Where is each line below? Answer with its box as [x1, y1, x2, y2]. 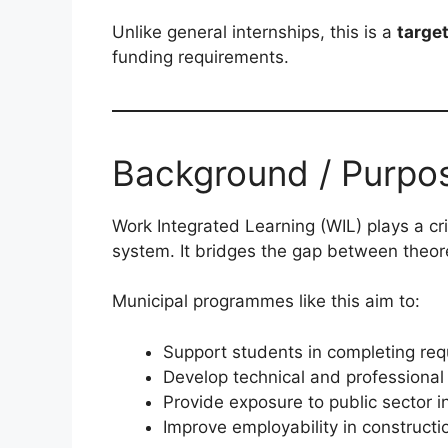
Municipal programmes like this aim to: [112, 291, 420, 312]
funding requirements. [112, 46, 289, 67]
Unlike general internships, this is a [112, 21, 397, 42]
